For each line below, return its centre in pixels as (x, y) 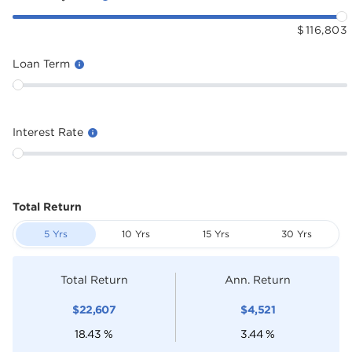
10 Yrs (136, 234)
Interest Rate (49, 132)
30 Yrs (296, 234)
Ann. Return (258, 279)
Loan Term (43, 63)
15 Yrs (216, 234)
